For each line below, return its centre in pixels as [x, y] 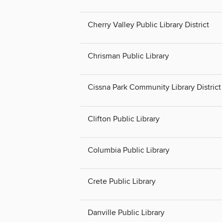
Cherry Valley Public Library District [148, 25]
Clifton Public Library [124, 119]
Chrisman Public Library [128, 56]
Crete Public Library [122, 181]
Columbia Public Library [129, 150]
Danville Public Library [126, 212]
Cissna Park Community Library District [154, 87]
